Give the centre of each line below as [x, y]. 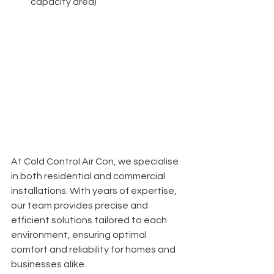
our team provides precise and [80, 205]
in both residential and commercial [89, 176]
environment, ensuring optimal [80, 235]
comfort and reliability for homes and [94, 249]
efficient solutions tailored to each [90, 220]
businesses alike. [49, 264]
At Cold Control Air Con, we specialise [96, 161]
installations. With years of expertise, [95, 191]
